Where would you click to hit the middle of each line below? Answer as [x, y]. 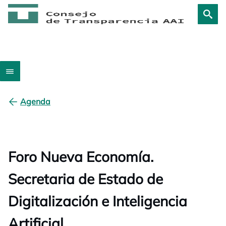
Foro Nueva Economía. [81, 157]
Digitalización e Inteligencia [98, 201]
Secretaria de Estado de [86, 179]
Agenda [35, 101]
